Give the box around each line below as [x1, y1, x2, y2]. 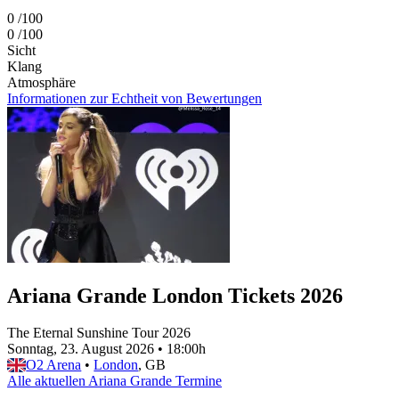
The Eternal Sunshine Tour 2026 [7, 325, 191, 341]
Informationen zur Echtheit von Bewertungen [7, 90, 262, 106]
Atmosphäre [7, 74, 76, 90]
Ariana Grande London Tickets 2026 [7, 283, 343, 307]
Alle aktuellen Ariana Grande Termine [7, 373, 222, 389]
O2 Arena [26, 357, 82, 373]
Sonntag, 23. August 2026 [7, 341, 154, 357]
